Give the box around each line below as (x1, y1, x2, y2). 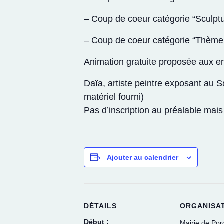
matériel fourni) (84, 91, 144, 102)
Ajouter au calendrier (107, 153, 178, 161)
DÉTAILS (84, 201, 117, 210)
